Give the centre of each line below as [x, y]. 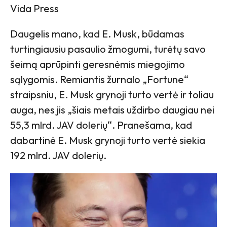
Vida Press [34, 8]
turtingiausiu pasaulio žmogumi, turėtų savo [108, 49]
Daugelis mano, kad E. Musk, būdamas [97, 33]
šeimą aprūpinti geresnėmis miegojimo [98, 64]
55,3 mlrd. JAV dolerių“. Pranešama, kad [101, 125]
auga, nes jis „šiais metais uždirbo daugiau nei [112, 109]
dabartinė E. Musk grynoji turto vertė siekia [108, 140]
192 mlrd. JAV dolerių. [58, 155]
